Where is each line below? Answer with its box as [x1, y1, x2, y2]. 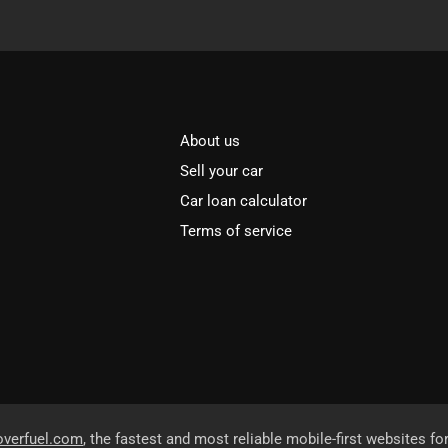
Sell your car [180, 162, 264, 181]
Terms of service [180, 222, 293, 241]
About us [180, 132, 241, 151]
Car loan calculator [180, 192, 308, 211]
